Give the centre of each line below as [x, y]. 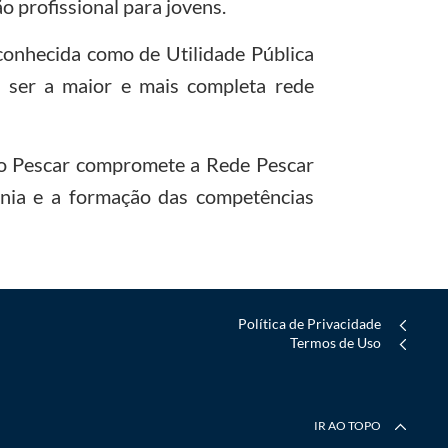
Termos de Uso [336, 342]
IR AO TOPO [349, 425]
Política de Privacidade [310, 323]
